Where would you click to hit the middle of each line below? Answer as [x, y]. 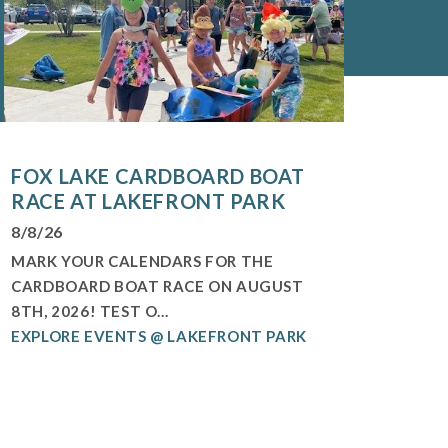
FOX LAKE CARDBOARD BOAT [158, 175]
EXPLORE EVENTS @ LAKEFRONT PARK [159, 335]
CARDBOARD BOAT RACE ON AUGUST [157, 285]
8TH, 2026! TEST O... [90, 310]
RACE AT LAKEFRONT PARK [148, 200]
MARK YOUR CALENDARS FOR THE [142, 260]
